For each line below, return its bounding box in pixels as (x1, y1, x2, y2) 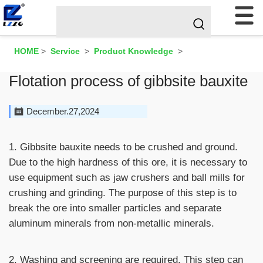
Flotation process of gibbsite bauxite (9, 72, 248, 90)
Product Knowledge (94, 46, 173, 56)
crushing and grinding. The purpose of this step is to (9, 187, 237, 198)
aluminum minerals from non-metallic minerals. (9, 217, 214, 229)
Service (50, 46, 80, 56)
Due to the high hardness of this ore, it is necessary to (9, 156, 247, 168)
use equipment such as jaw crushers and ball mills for (9, 171, 245, 183)
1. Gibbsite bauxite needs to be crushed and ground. (9, 141, 238, 153)
